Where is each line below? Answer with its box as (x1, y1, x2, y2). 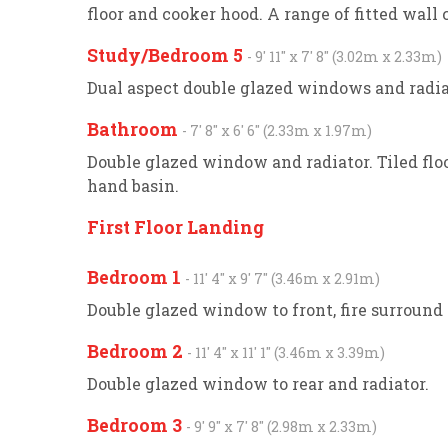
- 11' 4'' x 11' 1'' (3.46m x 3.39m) (187, 343, 385, 362)
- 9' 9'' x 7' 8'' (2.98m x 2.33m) (186, 417, 377, 436)
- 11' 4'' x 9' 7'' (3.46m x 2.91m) (185, 269, 380, 288)
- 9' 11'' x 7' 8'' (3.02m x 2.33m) (247, 47, 442, 66)
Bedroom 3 (87, 414, 186, 437)
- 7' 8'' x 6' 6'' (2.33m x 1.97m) (182, 121, 372, 140)
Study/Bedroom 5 (87, 44, 247, 67)
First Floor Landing (87, 216, 264, 239)
